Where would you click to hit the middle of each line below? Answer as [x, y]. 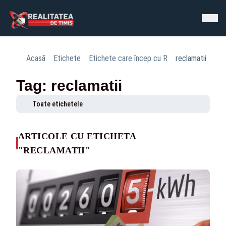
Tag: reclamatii [69, 86]
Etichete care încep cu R [128, 58]
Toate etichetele [58, 104]
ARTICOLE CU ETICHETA [77, 136]
